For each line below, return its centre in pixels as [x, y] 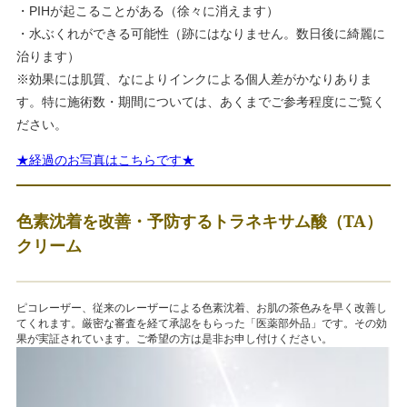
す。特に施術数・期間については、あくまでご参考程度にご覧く [200, 102]
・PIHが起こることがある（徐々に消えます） [147, 11]
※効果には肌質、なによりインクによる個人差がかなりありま [194, 79]
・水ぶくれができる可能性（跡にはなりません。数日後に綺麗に [200, 34]
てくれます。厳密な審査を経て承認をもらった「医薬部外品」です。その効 [201, 324]
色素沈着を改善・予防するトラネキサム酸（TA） [199, 221]
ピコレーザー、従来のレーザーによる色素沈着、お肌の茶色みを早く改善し [201, 308]
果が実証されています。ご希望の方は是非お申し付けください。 [174, 339]
